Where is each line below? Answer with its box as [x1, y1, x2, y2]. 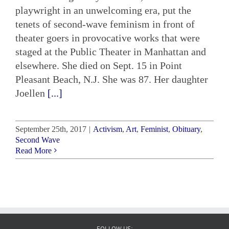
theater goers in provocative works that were [15, 32, 200, 43]
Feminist [141, 124, 168, 133]
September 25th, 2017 [15, 124, 86, 133]
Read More [15, 146, 52, 155]
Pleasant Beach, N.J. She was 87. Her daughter [15, 73, 208, 85]
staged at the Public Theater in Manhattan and [15, 45, 206, 57]
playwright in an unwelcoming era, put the [15, 4, 191, 16]
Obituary [172, 124, 200, 133]
